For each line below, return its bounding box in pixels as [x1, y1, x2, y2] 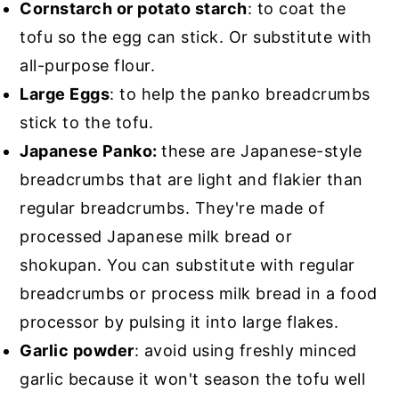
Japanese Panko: [20, 141, 162, 160]
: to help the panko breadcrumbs [110, 84, 370, 103]
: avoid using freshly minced [134, 340, 357, 360]
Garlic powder [20, 340, 134, 360]
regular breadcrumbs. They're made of [20, 198, 326, 217]
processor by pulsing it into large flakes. [20, 312, 339, 331]
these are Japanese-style [161, 141, 362, 160]
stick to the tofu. [20, 112, 154, 132]
